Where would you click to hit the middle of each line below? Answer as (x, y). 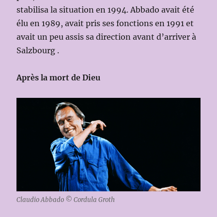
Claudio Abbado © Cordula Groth (66, 200)
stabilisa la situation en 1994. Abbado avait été (106, 9)
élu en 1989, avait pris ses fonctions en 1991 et (105, 23)
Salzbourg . (38, 50)
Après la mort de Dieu (59, 77)
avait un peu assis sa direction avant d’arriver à (107, 37)
